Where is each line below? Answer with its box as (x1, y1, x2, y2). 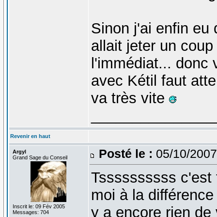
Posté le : (98, 146, 153, 160)
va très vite (91, 89, 169, 107)
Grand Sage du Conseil (12, 154, 67, 160)
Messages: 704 (12, 209, 49, 215)
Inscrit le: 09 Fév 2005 (12, 203, 65, 209)
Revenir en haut (10, 133, 50, 139)
